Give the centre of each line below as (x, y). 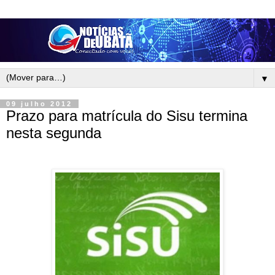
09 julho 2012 (39, 104)
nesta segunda (54, 133)
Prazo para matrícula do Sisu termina (127, 116)
